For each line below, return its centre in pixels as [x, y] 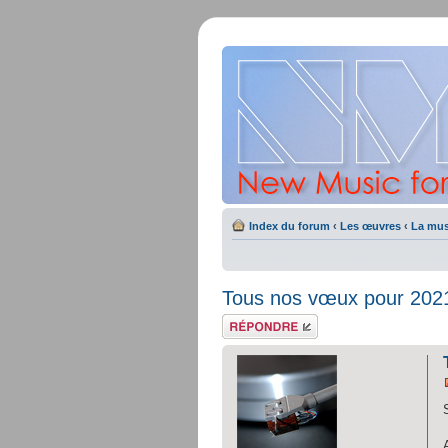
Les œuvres [370, 226]
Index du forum [289, 226]
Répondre [246, 320]
